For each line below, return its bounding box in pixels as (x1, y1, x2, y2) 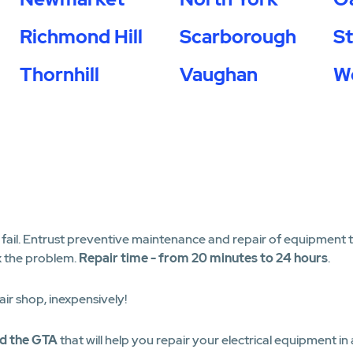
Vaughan (179, 62, 258, 87)
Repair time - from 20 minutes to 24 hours (79, 250, 328, 266)
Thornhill (19, 62, 99, 87)
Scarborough (179, 24, 296, 49)
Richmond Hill (19, 24, 143, 49)
